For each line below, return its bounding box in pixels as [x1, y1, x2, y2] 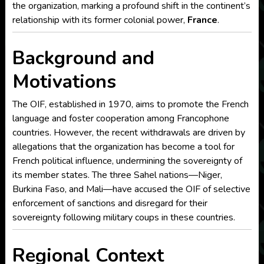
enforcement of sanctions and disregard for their [12, 197, 207, 210]
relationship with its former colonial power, [12, 14, 187, 27]
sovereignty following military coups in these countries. [12, 211, 235, 225]
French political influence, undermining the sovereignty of [12, 154, 242, 168]
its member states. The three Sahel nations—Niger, [12, 169, 222, 182]
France [187, 14, 217, 27]
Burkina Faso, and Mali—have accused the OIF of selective [12, 183, 250, 196]
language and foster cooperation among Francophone [12, 112, 229, 126]
